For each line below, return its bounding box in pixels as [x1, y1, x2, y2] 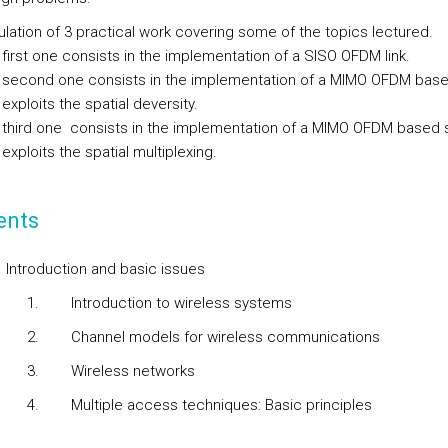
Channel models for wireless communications [70, 328, 380, 346]
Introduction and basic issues [5, 260, 205, 278]
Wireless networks [70, 362, 195, 380]
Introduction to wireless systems [70, 294, 292, 312]
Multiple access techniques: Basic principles [70, 396, 372, 414]
